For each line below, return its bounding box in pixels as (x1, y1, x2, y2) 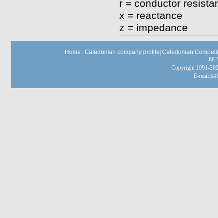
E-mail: (193, 73, 210, 79)
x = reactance (119, 10, 182, 21)
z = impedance (119, 22, 188, 34)
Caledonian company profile (85, 49, 160, 55)
